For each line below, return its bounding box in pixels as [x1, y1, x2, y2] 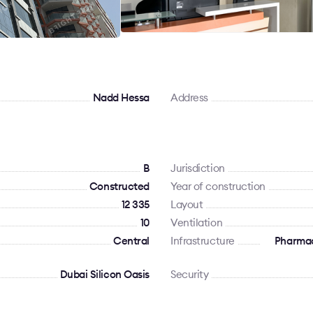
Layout [170, 198, 203, 211]
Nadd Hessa [92, 91, 150, 104]
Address [170, 91, 208, 104]
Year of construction [170, 180, 265, 193]
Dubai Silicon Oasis [59, 268, 150, 281]
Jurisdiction [170, 161, 225, 175]
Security [170, 268, 209, 281]
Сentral [113, 234, 150, 247]
